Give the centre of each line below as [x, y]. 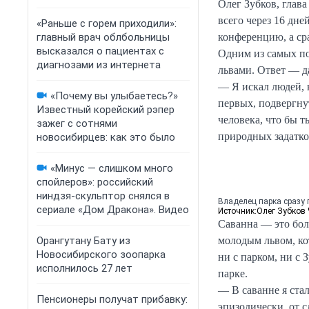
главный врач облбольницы [103, 37]
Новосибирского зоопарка [101, 255]
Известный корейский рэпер [106, 110]
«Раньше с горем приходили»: [107, 23]
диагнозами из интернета [99, 65]
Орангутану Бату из [83, 241]
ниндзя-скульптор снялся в [103, 196]
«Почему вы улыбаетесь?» [114, 96]
